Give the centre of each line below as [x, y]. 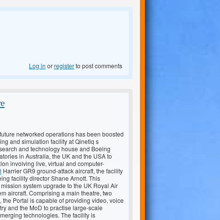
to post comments [98, 66]
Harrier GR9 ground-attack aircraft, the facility [62, 171]
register [64, 66]
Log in [37, 66]
